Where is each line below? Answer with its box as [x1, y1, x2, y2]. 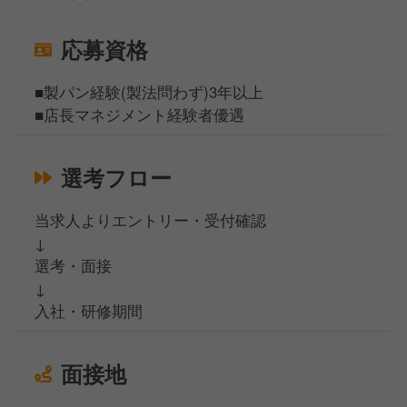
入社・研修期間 [35, 299, 144, 322]
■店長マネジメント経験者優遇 [35, 103, 245, 125]
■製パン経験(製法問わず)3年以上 [35, 80, 264, 103]
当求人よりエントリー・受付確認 [35, 208, 267, 231]
